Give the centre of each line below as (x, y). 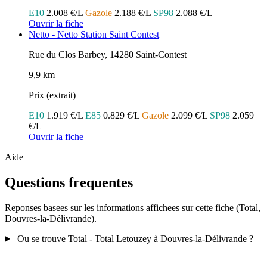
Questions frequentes (69, 183)
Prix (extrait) (52, 95)
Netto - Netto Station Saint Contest (94, 35)
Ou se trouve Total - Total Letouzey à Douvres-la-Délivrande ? (135, 239)
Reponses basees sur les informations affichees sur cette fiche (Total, (133, 208)
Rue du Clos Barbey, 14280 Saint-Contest (108, 55)
